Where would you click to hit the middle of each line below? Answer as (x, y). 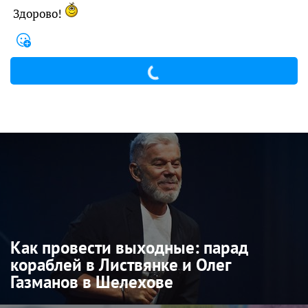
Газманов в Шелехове (92, 282)
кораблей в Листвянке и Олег (120, 265)
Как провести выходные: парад (129, 248)
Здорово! (39, 14)
